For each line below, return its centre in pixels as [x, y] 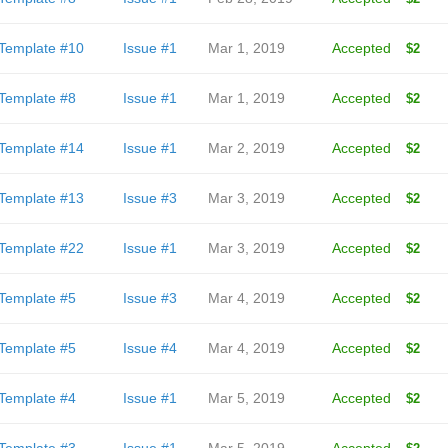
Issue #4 [149, 348]
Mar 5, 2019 [246, 398]
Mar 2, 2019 [246, 148]
